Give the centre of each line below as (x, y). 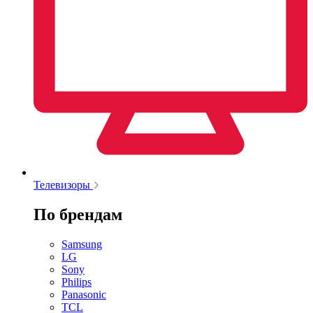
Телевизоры (62, 185)
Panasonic (84, 294)
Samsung (82, 244)
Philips (77, 282)
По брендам (78, 214)
